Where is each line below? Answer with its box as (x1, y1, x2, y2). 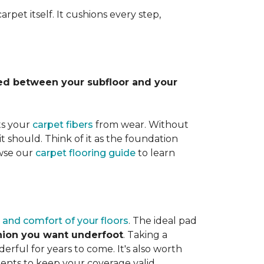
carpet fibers (32, 119, 93, 130)
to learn (136, 147, 175, 159)
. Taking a (123, 229, 167, 240)
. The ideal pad (128, 215, 197, 226)
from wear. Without (93, 119, 189, 130)
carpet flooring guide (35, 147, 136, 159)
